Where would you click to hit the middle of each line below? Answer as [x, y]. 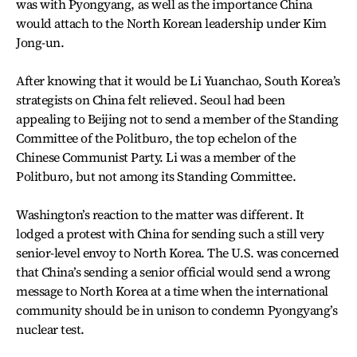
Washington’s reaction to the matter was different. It [160, 214]
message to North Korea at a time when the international [172, 291]
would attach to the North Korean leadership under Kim [171, 23]
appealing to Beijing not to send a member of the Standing [177, 119]
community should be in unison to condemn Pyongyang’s [177, 310]
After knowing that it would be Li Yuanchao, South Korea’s [178, 80]
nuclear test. [50, 329]
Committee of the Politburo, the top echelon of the [156, 138]
